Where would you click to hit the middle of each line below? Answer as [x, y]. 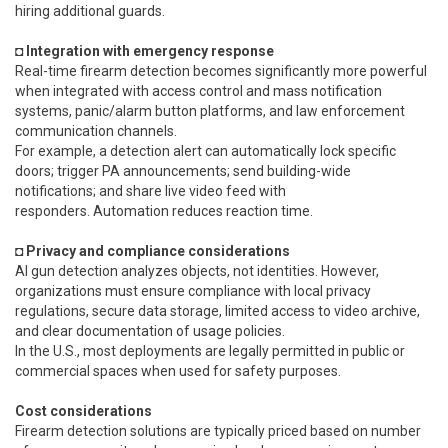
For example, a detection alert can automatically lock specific [205, 151]
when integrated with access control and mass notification [198, 91]
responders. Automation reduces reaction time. [164, 211]
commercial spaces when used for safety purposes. [178, 371]
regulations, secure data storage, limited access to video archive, [217, 311]
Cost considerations [83, 411]
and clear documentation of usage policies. [150, 331]
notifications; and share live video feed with [150, 191]
